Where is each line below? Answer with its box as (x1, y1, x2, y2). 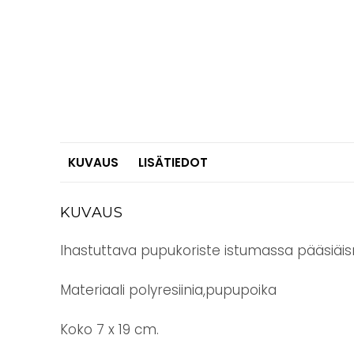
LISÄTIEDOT (137, 154, 208, 171)
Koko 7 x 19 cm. (59, 319, 159, 339)
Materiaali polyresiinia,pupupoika (59, 280, 277, 299)
